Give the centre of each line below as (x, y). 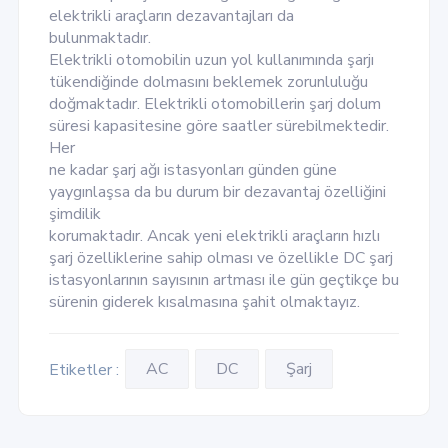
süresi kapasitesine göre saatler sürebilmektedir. (218, 126)
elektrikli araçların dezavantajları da (171, 16)
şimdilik (74, 214)
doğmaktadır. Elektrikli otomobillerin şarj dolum (214, 104)
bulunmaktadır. (99, 38)
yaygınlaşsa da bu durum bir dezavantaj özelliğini (217, 192)
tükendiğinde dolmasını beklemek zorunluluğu (208, 82)
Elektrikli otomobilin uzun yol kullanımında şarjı (211, 60)
